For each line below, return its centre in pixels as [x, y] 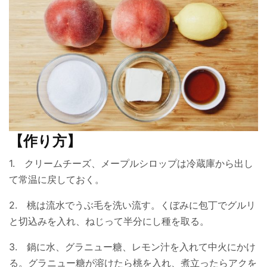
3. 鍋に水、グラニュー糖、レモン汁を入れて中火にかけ [132, 246]
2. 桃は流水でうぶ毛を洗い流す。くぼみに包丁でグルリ [132, 205]
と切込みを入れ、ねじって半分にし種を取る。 [109, 221]
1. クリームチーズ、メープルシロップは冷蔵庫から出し [131, 163]
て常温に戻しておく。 [57, 179]
